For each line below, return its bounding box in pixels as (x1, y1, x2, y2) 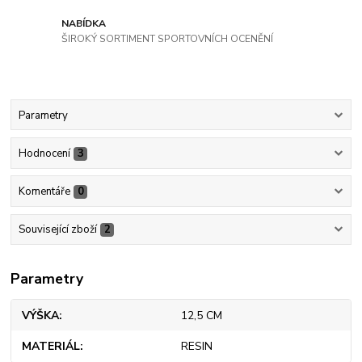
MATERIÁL (22, 339, 81, 355)
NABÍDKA (61, 16, 107, 30)
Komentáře (18, 184, 70, 200)
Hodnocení (18, 145, 70, 161)
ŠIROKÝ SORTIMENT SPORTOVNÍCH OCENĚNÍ (61, 32, 274, 46)
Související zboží (18, 222, 97, 238)
